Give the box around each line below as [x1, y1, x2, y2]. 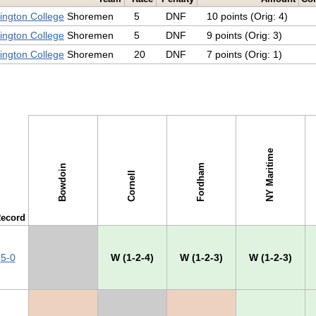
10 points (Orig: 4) [206, 11, 288, 23]
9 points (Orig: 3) [206, 30, 282, 42]
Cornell [126, 170, 137, 202]
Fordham [195, 162, 206, 202]
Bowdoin [56, 163, 68, 202]
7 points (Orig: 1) [206, 49, 282, 61]
